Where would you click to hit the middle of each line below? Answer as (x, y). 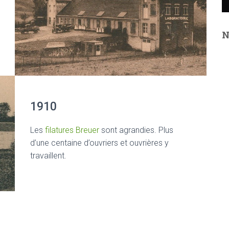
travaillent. (48, 155)
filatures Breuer (72, 130)
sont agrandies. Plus (136, 130)
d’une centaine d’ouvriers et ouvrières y (99, 143)
